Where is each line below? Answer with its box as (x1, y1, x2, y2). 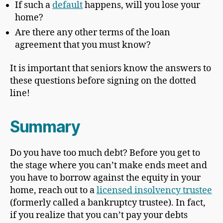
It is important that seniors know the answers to (10, 63, 211, 75)
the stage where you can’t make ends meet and (10, 160, 207, 172)
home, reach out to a (10, 185, 97, 197)
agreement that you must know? (15, 39, 151, 51)
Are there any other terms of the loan (15, 26, 170, 38)
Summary (10, 117, 80, 137)
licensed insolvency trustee (97, 185, 212, 197)
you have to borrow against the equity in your (10, 172, 201, 184)
